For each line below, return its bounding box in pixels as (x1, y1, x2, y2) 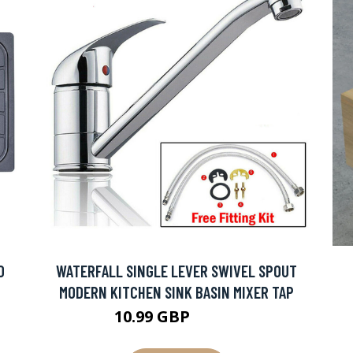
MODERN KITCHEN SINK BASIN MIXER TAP (59, 282, 294, 302)
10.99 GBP (113, 306, 194, 327)
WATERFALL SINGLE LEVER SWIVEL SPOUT (56, 261, 297, 281)
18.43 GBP (193, 312, 240, 325)
